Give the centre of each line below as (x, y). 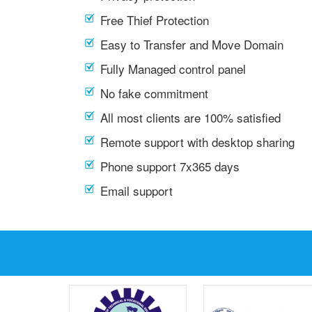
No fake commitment (154, 93)
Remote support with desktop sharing (197, 142)
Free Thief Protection (155, 20)
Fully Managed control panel (173, 69)
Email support (136, 190)
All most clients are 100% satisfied (190, 117)
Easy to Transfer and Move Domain (192, 44)
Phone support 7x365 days (170, 166)
